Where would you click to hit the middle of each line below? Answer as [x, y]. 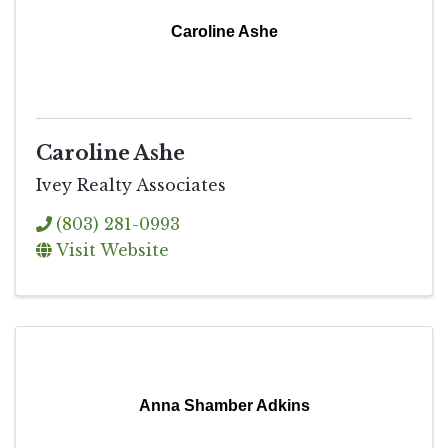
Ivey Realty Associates [131, 184]
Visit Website [112, 249]
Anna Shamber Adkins [224, 405]
